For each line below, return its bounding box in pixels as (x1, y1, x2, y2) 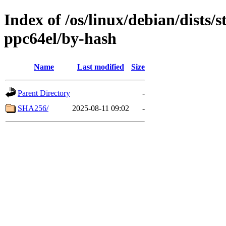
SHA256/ (18, 103, 48, 112)
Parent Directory (18, 88, 70, 97)
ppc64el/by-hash (4, 29, 117, 48)
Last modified (77, 62, 124, 71)
